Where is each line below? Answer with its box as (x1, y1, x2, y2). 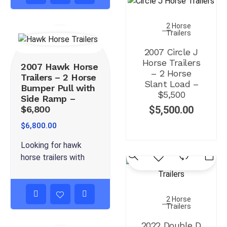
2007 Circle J (144, 47, 198, 58)
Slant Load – (144, 79, 199, 90)
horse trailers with (21, 152, 85, 162)
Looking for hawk (21, 140, 82, 150)
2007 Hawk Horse (21, 61, 98, 72)
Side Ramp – (21, 93, 75, 104)
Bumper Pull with (21, 82, 95, 93)
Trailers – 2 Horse (21, 71, 96, 83)
